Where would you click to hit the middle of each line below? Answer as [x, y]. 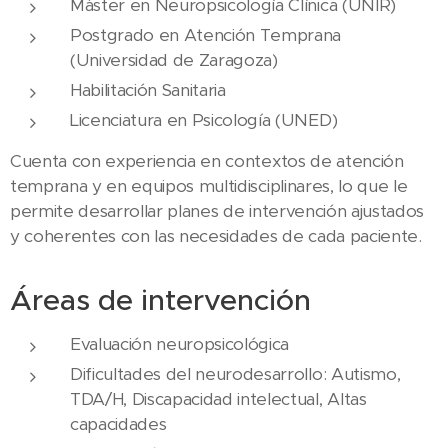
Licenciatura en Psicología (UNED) [204, 119]
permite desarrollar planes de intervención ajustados [217, 210]
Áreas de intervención [160, 299]
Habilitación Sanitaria [148, 89]
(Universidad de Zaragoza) [174, 59]
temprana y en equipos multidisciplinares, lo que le [209, 185]
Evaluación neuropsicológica [180, 343]
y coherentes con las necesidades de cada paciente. [218, 235]
